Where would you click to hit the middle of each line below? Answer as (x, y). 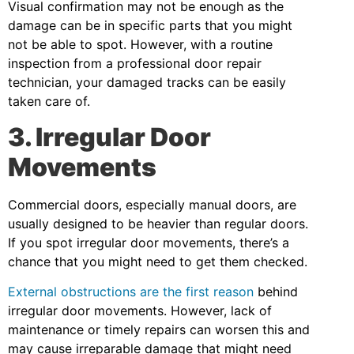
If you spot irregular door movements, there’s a (149, 242)
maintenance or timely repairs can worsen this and (159, 330)
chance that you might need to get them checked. (158, 261)
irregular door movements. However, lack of (140, 311)
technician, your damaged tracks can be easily (147, 83)
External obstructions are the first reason (131, 292)
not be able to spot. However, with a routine (140, 45)
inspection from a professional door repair (135, 64)
